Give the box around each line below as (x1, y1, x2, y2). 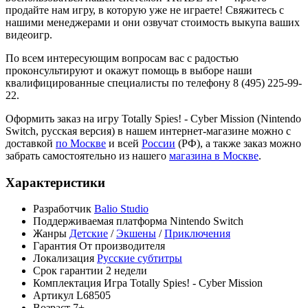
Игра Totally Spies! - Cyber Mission (104, 277, 263, 289)
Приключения (164, 228, 230, 240)
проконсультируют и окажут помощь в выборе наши (5, 64, 252, 76)
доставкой (5, 137, 56, 149)
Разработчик (33, 203, 91, 215)
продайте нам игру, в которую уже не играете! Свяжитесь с (5, 3, 284, 16)
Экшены (116, 228, 156, 240)
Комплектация (33, 277, 101, 289)
